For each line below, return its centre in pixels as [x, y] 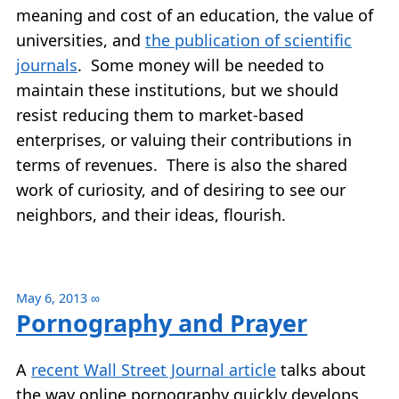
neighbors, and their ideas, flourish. [153, 214]
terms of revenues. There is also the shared [182, 164]
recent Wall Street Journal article [154, 370]
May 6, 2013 [52, 297]
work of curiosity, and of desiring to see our [181, 189]
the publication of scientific [248, 40]
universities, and [81, 40]
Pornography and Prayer [162, 322]
